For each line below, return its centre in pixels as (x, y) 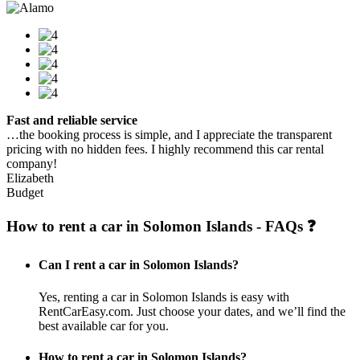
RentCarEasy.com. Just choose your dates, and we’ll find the (192, 311)
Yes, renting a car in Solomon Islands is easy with (164, 297)
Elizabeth (30, 178)
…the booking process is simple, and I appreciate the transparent (169, 135)
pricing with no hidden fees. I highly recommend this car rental (165, 149)
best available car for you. (104, 325)
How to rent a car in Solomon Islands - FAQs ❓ (161, 227)
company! (32, 164)
